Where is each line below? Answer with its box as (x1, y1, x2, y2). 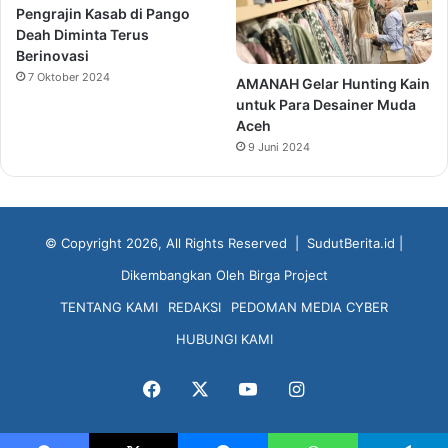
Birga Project (248, 266, 328, 283)
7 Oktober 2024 (28, 69, 110, 84)
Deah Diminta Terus (16, 25, 149, 43)
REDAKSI (168, 298, 221, 315)
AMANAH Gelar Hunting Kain (236, 74, 431, 92)
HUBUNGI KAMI (175, 330, 273, 347)
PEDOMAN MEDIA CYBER (231, 298, 388, 315)
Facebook (160, 376, 244, 398)
